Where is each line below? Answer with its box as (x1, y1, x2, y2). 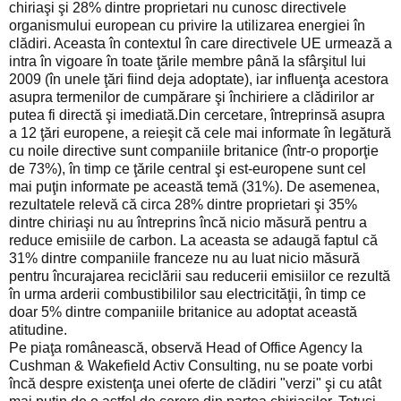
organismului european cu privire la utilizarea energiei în (9, 17, 365, 33)
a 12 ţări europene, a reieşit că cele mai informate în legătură (9, 124, 391, 141)
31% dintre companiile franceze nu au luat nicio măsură (9, 250, 360, 266)
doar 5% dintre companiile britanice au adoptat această (9, 303, 357, 320)
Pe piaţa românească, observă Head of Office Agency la (9, 339, 363, 355)
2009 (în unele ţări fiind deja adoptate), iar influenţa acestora (9, 71, 388, 87)
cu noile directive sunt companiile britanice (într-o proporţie (9, 142, 379, 158)
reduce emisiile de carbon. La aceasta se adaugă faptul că (9, 232, 378, 248)
